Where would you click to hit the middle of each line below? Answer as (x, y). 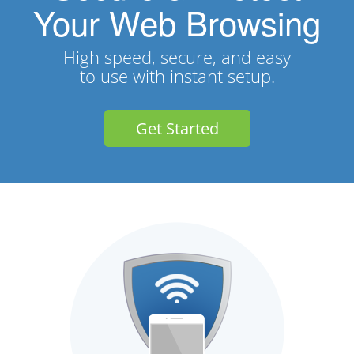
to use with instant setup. (177, 76)
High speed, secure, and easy (177, 57)
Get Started (177, 128)
